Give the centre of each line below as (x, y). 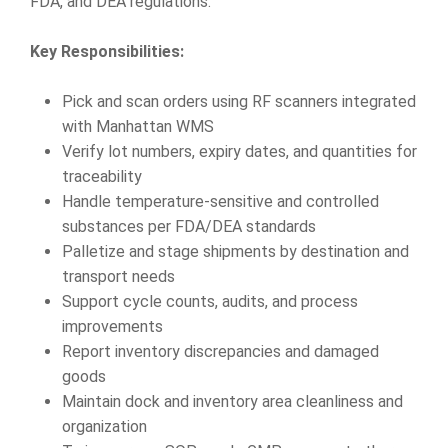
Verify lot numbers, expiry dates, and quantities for (239, 151)
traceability (102, 176)
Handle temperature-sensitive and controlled (220, 201)
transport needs (118, 276)
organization (104, 426)
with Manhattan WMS (138, 126)
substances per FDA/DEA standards (189, 226)
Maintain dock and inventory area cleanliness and (232, 401)
